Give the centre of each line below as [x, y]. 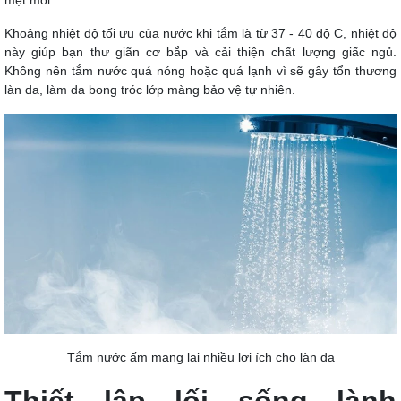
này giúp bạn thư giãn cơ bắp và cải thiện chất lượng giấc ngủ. [200, 51]
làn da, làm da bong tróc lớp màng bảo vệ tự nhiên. [150, 89]
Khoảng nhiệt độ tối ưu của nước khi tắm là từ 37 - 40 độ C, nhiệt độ [200, 33]
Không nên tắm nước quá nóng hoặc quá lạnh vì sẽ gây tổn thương [200, 70]
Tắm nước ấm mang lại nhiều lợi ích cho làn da [200, 358]
